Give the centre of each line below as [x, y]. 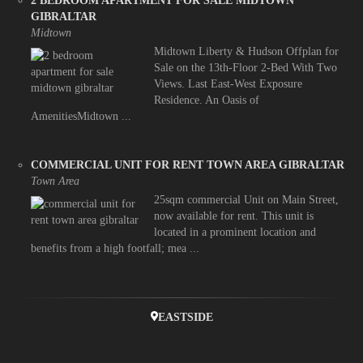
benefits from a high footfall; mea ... [115, 249]
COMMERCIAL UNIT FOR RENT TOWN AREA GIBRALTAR [188, 165]
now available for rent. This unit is [233, 216]
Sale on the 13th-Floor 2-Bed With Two [245, 68]
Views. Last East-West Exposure [228, 84]
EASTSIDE [185, 318]
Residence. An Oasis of [206, 100]
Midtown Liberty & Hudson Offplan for [246, 52]
